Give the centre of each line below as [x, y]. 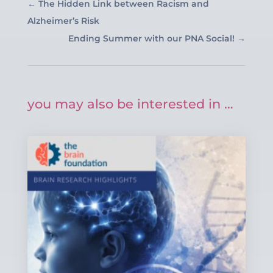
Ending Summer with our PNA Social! [152, 38]
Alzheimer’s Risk [63, 20]
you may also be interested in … [130, 104]
